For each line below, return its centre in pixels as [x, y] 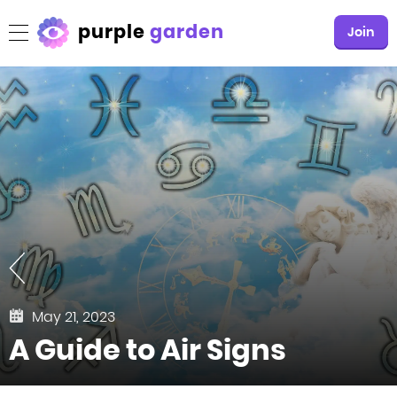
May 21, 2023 [74, 317]
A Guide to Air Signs [148, 350]
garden [187, 31]
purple [114, 31]
